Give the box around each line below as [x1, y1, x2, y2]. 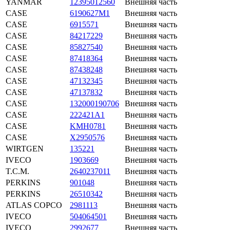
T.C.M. [6, 166, 29, 176]
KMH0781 [70, 121, 106, 130]
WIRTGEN [6, 144, 44, 153]
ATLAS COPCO [6, 200, 62, 209]
